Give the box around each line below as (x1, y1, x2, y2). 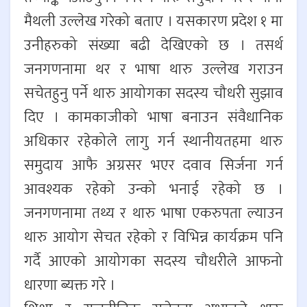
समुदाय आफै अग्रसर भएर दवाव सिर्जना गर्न (24, 153, 283, 179)
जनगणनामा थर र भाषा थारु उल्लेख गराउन (24, 57, 283, 83)
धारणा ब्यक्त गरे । (24, 273, 115, 299)
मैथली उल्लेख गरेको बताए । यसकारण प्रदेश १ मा (24, 9, 283, 35)
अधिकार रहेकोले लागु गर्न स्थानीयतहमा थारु (24, 129, 283, 155)
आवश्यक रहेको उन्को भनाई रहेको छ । (24, 177, 283, 203)
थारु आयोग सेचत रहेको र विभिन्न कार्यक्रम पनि (24, 225, 283, 251)
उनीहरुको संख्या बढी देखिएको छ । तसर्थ (24, 33, 283, 59)
